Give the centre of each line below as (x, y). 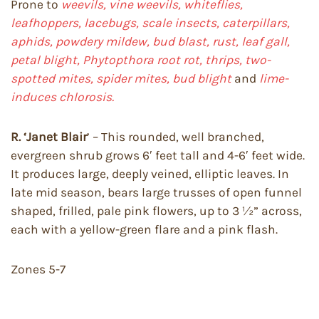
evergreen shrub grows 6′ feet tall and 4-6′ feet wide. (158, 155)
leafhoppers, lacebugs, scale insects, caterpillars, (150, 23)
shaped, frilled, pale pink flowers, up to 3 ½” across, (156, 211)
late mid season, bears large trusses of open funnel (156, 192)
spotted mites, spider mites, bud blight (122, 78)
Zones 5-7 (38, 269)
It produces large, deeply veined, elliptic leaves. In (150, 174)
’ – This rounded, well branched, (176, 137)
